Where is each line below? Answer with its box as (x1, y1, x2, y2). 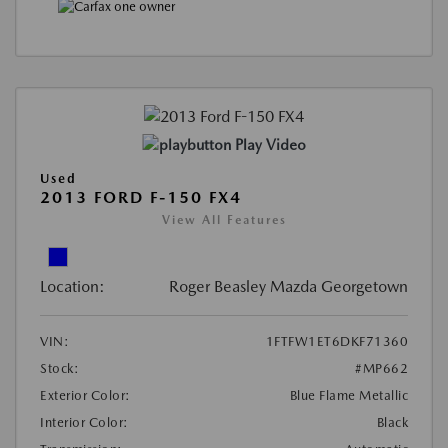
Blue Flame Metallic (289, 387, 408, 403)
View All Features (161, 212, 287, 227)
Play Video (234, 135, 306, 154)
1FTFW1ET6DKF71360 (265, 333, 408, 349)
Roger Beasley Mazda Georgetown (169, 276, 408, 296)
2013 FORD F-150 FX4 (40, 187, 242, 207)
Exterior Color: (40, 387, 131, 403)
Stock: (40, 360, 79, 376)
